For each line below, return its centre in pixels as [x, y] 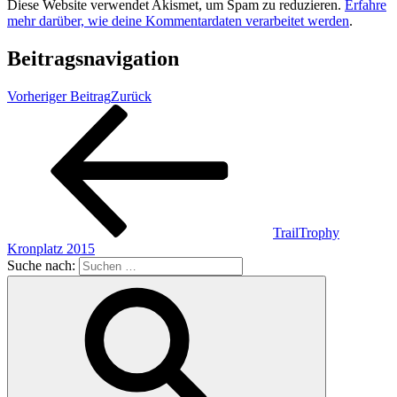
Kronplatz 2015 [51, 248]
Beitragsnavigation [93, 59]
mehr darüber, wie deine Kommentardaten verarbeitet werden [178, 21]
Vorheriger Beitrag [59, 96]
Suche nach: [41, 265]
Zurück [131, 96]
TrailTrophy [306, 232]
